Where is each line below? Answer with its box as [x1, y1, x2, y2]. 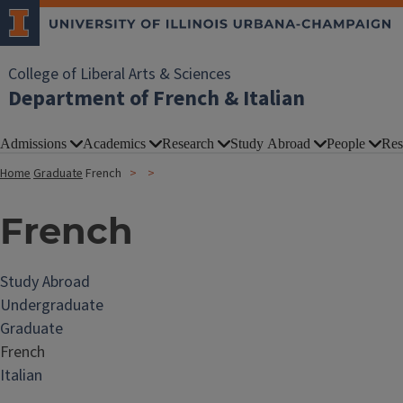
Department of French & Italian [8, 83, 305, 114]
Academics [83, 136, 146, 151]
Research [162, 136, 214, 151]
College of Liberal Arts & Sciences [8, 63, 231, 85]
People [327, 136, 365, 151]
